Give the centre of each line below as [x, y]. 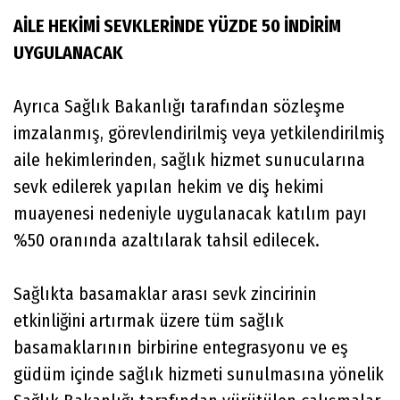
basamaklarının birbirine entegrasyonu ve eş [181, 347]
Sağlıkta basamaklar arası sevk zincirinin [165, 293]
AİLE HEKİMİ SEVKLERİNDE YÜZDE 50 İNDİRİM [177, 25]
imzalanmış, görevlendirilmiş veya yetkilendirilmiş [199, 133]
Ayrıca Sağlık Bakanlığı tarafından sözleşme [179, 106]
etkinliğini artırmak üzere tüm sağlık [149, 320]
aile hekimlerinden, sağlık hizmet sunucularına [189, 159]
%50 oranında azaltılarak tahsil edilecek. [167, 240]
